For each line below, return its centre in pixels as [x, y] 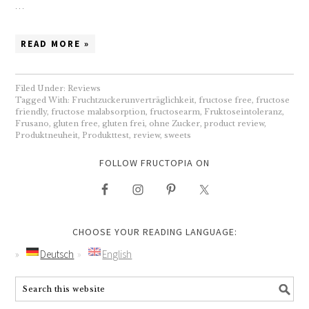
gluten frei [124, 123]
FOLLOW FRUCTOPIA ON [154, 162]
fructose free [226, 100]
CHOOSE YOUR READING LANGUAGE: [154, 231]
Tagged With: [44, 100]
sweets [178, 135]
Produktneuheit [47, 135]
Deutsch [57, 254]
